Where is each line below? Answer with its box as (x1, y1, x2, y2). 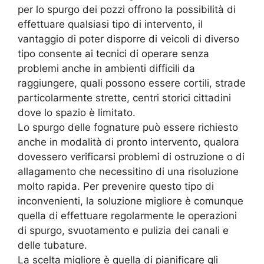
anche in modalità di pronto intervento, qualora (18, 136, 239, 148)
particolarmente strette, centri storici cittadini (18, 92, 231, 104)
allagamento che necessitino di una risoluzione (18, 166, 239, 178)
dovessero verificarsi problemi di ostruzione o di (18, 151, 245, 163)
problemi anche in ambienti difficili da (18, 62, 195, 75)
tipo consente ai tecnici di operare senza (18, 48, 209, 60)
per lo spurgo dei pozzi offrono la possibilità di (18, 4, 236, 16)
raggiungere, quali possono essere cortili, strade (18, 77, 246, 90)
